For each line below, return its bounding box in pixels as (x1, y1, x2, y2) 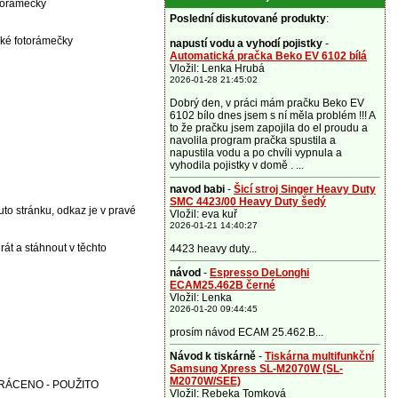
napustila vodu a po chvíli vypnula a (170, 147, 342, 159)
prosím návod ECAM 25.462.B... (170, 326, 323, 338)
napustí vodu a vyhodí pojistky (170, 37, 322, 50)
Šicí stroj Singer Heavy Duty (234, 183, 376, 195)
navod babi (170, 183, 225, 195)
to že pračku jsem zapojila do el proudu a (170, 122, 368, 134)
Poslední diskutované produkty (170, 12, 326, 25)
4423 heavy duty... (170, 243, 257, 255)
